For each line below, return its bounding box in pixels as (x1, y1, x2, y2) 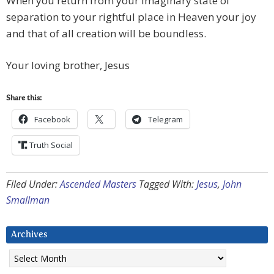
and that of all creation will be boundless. (6, 26, 206, 41)
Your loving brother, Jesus (6, 58, 130, 73)
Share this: (6, 95, 42, 103)
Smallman (6, 193, 50, 207)
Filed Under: (6, 177, 60, 191)
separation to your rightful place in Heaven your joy (6, 10, 256, 24)
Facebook (34, 114, 70, 125)
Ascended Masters (60, 177, 136, 191)
